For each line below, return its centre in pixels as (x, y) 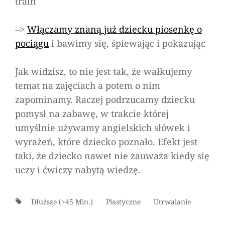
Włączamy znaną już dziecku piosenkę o (115, 29)
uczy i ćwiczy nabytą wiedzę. (78, 170)
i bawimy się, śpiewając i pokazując (127, 43)
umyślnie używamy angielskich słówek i (103, 127)
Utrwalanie (172, 201)
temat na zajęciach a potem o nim (88, 85)
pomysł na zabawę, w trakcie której (92, 113)
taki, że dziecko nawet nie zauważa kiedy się (112, 155)
